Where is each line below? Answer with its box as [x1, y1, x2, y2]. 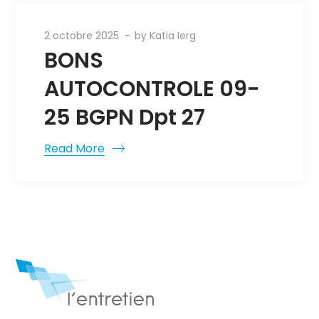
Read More [44, 140, 105, 157]
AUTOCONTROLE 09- [44, 74, 261, 104]
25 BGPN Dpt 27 [44, 103, 206, 132]
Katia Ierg [150, 28, 197, 43]
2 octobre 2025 [44, 28, 120, 43]
